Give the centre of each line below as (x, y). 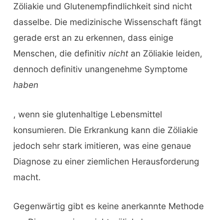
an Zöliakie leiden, (165, 53)
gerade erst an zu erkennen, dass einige (93, 37)
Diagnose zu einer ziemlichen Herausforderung (106, 161)
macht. (27, 177)
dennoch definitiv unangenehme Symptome (100, 69)
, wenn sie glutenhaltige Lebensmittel (87, 114)
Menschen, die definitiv (61, 53)
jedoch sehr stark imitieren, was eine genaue (102, 145)
